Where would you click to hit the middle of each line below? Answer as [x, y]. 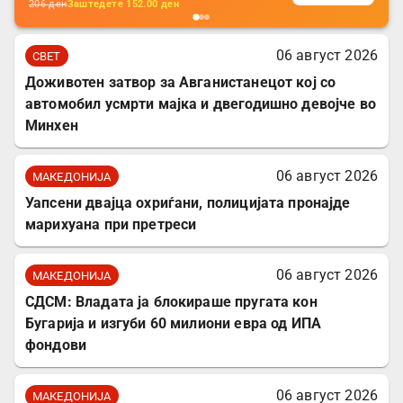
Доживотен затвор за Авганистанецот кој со [181, 83]
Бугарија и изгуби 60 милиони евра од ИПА [174, 324]
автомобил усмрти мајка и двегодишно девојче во [201, 104]
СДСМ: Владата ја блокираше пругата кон [171, 302]
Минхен [52, 126]
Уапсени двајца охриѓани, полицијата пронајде [188, 203]
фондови [56, 345]
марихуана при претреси [111, 225]
